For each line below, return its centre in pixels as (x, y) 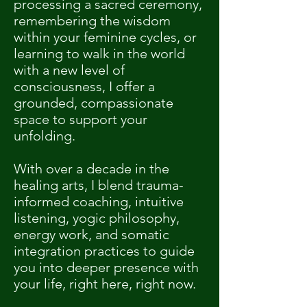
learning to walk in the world (99, 53)
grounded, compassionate (94, 103)
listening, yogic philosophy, (97, 218)
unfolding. (45, 136)
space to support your (81, 119)
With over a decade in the (91, 169)
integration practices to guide (104, 251)
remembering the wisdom (92, 21)
